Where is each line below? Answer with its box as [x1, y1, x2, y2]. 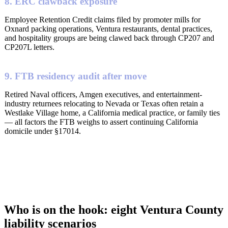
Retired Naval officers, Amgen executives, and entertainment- [5, 90, 202, 99]
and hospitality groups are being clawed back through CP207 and [5, 33, 214, 42]
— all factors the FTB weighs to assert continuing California [5, 117, 198, 126]
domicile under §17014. [5, 126, 81, 135]
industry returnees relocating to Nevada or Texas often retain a [5, 99, 204, 108]
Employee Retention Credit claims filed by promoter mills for [5, 15, 201, 24]
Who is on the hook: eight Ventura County [4, 203, 223, 217]
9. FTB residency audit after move [5, 70, 147, 81]
